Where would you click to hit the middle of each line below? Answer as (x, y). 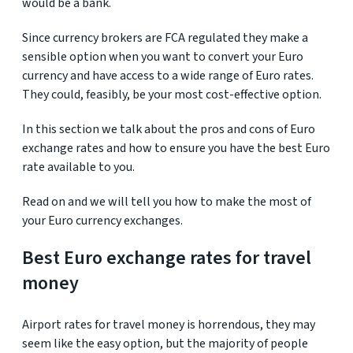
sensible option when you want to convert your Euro (163, 57)
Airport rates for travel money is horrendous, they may (169, 325)
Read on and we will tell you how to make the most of (167, 202)
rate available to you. (78, 167)
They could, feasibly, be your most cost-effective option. (172, 95)
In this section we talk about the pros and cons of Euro (169, 129)
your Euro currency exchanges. (102, 221)
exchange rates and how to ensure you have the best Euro (176, 148)
